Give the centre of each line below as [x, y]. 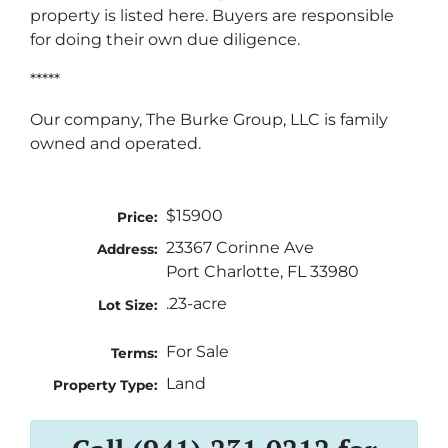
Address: [128, 248]
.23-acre [196, 303]
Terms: [135, 352]
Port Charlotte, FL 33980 [262, 271]
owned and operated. [115, 143]
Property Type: [106, 384]
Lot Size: [128, 304]
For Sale [197, 351]
